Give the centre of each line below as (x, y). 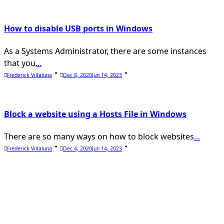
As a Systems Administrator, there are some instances (105, 51)
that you (20, 63)
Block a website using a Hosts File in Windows (95, 114)
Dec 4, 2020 (77, 148)
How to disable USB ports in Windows (78, 29)
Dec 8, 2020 (77, 75)
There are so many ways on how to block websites (99, 136)
